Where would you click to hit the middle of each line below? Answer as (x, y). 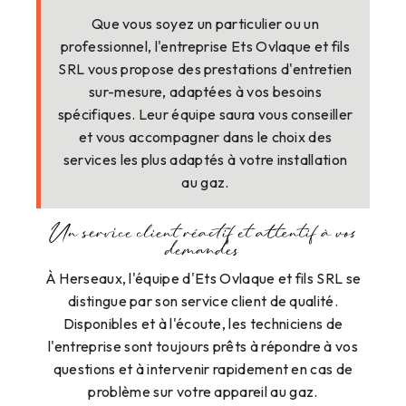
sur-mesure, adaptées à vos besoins (205, 91)
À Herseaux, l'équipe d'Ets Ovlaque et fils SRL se (203, 279)
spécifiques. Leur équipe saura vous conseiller (205, 114)
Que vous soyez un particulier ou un (205, 23)
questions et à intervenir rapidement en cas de (203, 369)
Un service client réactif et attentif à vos (203, 234)
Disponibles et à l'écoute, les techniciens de (203, 324)
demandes (203, 251)
